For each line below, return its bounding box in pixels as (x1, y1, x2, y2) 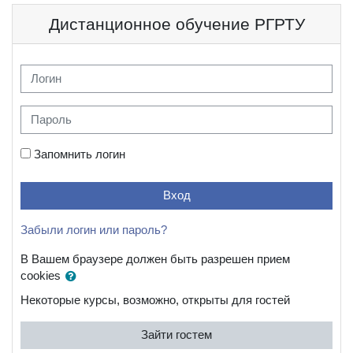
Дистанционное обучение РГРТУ (48, 15, 305, 33)
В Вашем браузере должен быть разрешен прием (20, 252, 290, 266)
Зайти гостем (141, 328, 212, 341)
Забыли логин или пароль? (20, 223, 167, 236)
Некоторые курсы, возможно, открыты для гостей (20, 293, 290, 307)
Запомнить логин (34, 147, 125, 161)
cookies (20, 269, 64, 283)
